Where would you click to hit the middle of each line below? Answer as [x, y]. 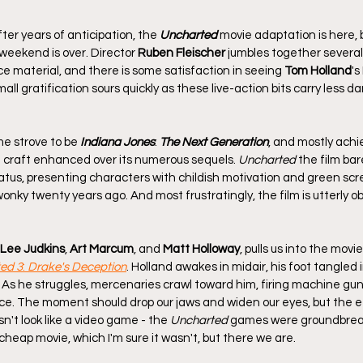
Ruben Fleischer [181, 53]
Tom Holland [318, 70]
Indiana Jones [117, 142]
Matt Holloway [201, 249]
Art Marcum [102, 249]
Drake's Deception [77, 267]
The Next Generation [214, 142]
